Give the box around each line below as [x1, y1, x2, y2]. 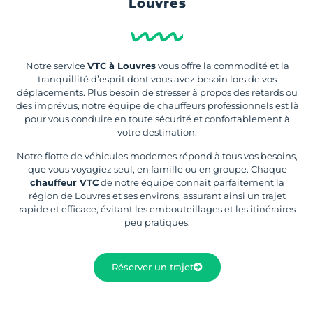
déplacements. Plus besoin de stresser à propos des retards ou [17, 87, 298, 99]
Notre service [25, 60, 87, 72]
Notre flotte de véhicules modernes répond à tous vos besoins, [17, 150, 298, 161]
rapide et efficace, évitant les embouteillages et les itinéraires [19, 203, 296, 214]
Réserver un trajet [112, 261, 194, 273]
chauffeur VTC [30, 176, 99, 188]
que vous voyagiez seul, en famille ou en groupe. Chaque [27, 163, 287, 175]
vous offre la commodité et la [155, 60, 289, 72]
